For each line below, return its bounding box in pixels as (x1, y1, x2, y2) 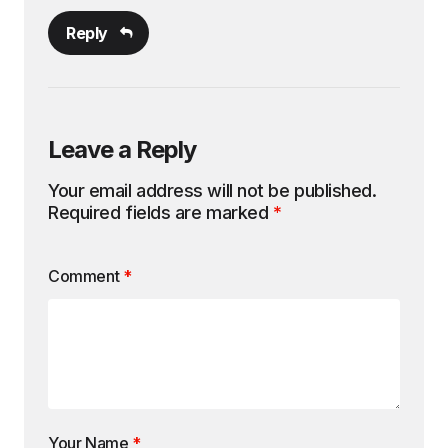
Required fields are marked (48, 201, 273, 223)
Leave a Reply (48, 134, 197, 164)
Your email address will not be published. (48, 179, 377, 201)
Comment (48, 265, 123, 286)
